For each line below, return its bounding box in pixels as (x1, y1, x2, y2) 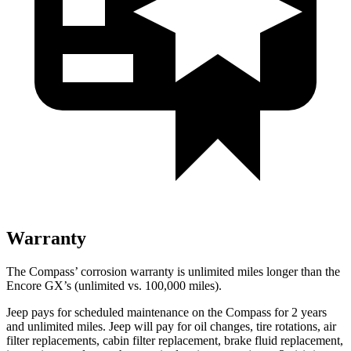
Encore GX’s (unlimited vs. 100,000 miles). (6, 278, 222, 292)
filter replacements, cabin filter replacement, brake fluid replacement (6, 333, 340, 347)
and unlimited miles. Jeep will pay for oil (6, 319, 210, 333)
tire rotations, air (253, 319, 336, 333)
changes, (210, 319, 253, 333)
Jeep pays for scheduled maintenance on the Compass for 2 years (6, 305, 327, 319)
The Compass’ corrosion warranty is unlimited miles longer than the (6, 264, 340, 278)
